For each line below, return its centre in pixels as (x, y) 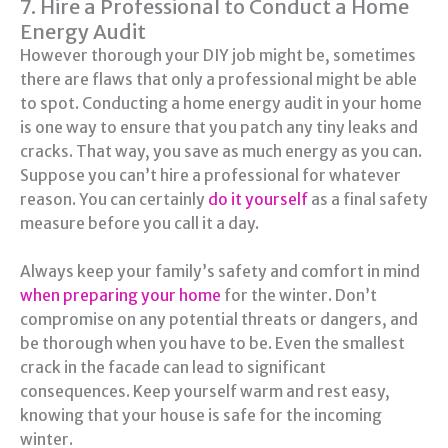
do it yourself (258, 199)
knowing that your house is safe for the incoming (201, 416)
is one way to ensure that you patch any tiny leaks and (219, 127)
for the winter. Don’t (299, 296)
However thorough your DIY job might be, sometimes (218, 55)
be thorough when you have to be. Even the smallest (212, 344)
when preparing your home (120, 296)
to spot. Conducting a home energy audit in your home (221, 103)
